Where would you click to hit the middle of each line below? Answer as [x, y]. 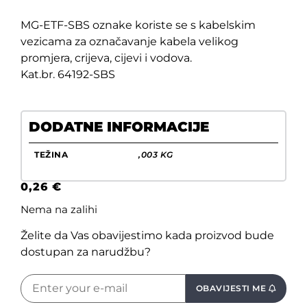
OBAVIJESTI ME [232, 288]
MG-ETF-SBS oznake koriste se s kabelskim [138, 25]
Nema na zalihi [59, 210]
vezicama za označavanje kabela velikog [130, 42]
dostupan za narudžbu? [86, 251]
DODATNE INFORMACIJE [119, 127]
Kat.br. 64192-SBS [68, 75]
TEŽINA [51, 155]
